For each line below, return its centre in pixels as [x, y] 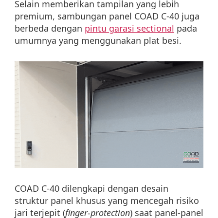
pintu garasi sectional [129, 28]
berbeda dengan [50, 28]
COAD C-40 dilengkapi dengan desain [91, 188]
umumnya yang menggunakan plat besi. [98, 41]
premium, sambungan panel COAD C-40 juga [107, 16]
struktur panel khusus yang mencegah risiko [107, 200]
